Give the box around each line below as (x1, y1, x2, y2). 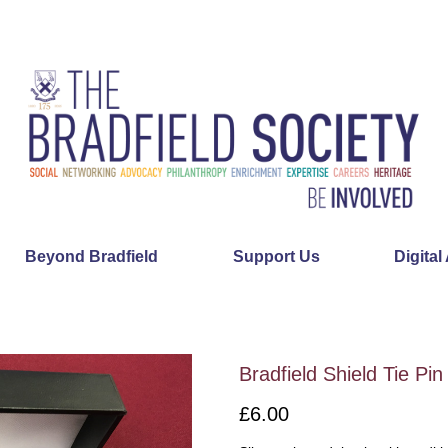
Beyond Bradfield (25, 248, 159, 265)
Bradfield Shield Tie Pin (239, 363, 443, 385)
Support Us (232, 248, 320, 265)
